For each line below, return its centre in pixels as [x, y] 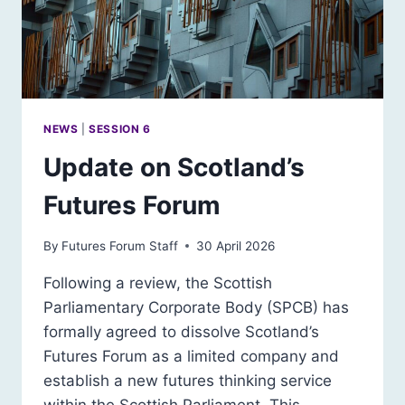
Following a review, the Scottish [158, 283]
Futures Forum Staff [120, 245]
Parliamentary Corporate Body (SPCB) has [196, 307]
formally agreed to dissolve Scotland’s [181, 331]
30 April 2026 [236, 245]
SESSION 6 [120, 129]
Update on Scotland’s [174, 167]
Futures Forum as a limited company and [191, 356]
